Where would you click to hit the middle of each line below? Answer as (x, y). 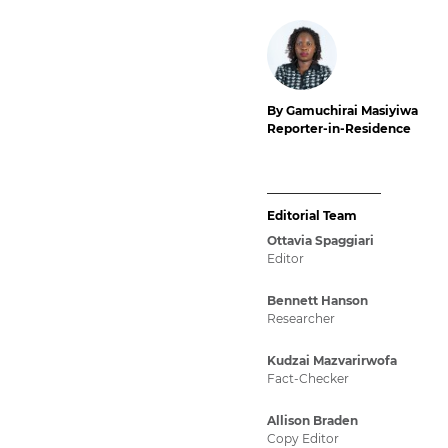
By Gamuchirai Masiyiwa (342, 110)
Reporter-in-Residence (339, 128)
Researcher (301, 319)
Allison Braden (312, 421)
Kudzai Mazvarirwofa (332, 361)
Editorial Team (312, 216)
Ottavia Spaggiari (320, 241)
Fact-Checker (308, 379)
